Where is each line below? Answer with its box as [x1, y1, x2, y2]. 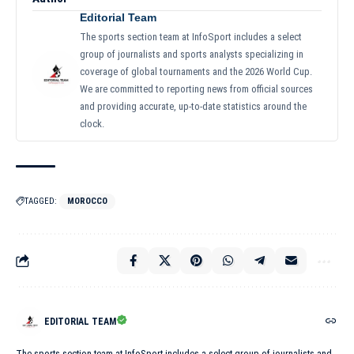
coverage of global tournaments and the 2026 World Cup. [80, 66, 312, 78]
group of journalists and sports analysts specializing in [80, 48, 303, 61]
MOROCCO [67, 196, 107, 207]
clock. [80, 118, 104, 130]
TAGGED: [24, 196, 57, 207]
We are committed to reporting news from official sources [80, 83, 313, 96]
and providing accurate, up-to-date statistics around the [80, 100, 307, 113]
